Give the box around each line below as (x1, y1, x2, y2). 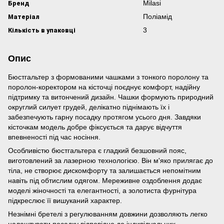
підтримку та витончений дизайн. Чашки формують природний (8, 93, 213, 101)
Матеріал (8, 12, 39, 21)
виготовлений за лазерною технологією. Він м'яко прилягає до (8, 156, 213, 164)
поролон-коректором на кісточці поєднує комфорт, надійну (8, 83, 200, 91)
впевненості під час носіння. (8, 133, 100, 141)
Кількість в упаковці (8, 25, 75, 34)
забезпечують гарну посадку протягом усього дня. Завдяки (8, 113, 201, 121)
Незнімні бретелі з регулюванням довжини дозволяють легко (8, 210, 207, 218)
